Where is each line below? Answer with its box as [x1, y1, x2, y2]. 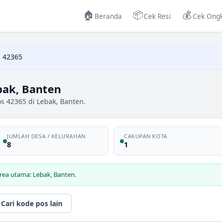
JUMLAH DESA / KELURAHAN [7, 132, 86, 140]
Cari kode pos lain [1, 199, 62, 208]
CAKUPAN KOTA [124, 132, 167, 140]
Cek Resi [144, 11, 171, 21]
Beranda [95, 11, 122, 21]
